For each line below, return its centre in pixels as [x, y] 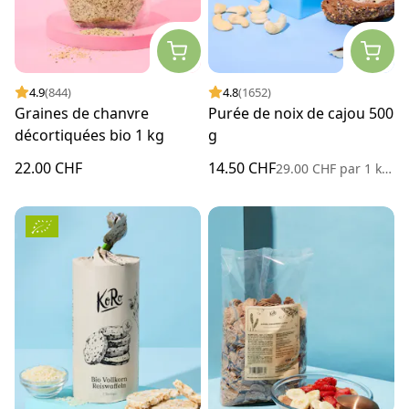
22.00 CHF [48, 168]
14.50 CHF [242, 168]
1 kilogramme [371, 169]
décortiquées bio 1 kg [89, 136]
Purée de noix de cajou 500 [301, 114]
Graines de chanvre [82, 114]
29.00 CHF [308, 169]
